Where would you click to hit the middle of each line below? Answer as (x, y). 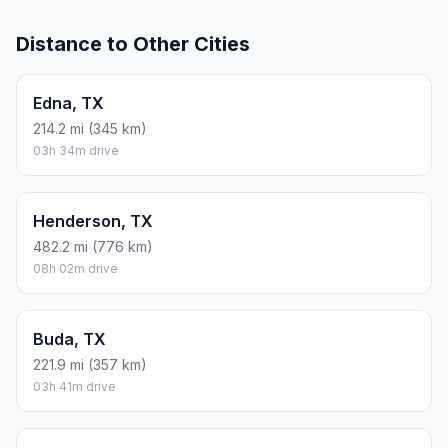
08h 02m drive (75, 269)
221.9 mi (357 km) (90, 365)
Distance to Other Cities (133, 44)
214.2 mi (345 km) (90, 129)
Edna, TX (68, 103)
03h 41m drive (74, 387)
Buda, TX (69, 339)
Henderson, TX (93, 221)
